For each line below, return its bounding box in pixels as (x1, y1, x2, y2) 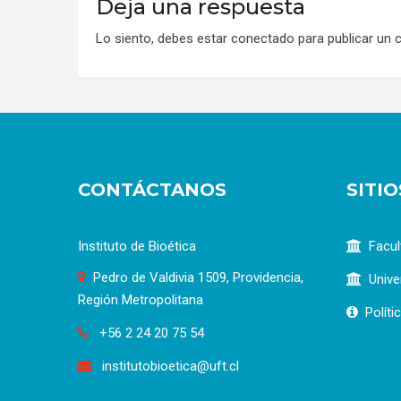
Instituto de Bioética (78, 237, 196, 254)
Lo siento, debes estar (96, 30, 231, 47)
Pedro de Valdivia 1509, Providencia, (93, 269, 303, 286)
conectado (231, 30, 294, 47)
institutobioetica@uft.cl (98, 357, 239, 374)
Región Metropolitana (78, 291, 203, 308)
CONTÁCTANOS (78, 178, 226, 200)
